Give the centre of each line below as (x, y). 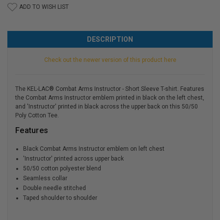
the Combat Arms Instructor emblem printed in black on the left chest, (110, 97)
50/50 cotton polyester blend (62, 168)
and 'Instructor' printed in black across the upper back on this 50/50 (107, 106)
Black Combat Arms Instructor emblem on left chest (94, 149)
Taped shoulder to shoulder (60, 198)
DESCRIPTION (110, 39)
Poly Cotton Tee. (37, 115)
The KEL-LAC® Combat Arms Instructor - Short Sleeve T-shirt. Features (110, 89)
